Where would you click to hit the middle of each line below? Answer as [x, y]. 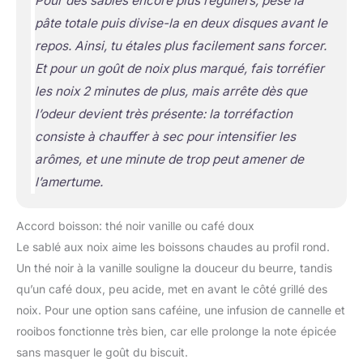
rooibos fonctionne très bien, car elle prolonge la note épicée [176, 331]
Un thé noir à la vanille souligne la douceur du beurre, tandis [174, 267]
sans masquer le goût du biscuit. [102, 352]
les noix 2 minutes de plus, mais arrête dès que [171, 91]
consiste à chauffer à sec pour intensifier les [165, 136]
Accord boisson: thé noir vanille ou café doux [135, 225]
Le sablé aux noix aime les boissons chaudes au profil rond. [173, 246]
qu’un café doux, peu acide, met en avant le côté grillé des [172, 288]
